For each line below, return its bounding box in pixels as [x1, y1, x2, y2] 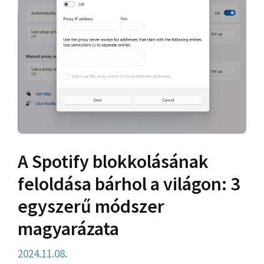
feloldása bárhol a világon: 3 [18, 171, 240, 196]
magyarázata [18, 216, 119, 240]
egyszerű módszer [18, 194, 164, 218]
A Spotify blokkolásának [18, 149, 209, 173]
